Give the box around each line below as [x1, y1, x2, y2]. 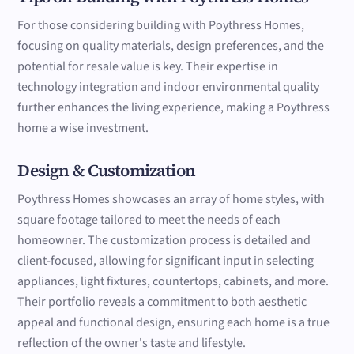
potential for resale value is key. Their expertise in [17, 58, 279, 76]
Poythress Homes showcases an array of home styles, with [17, 190, 326, 208]
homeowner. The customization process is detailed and [17, 231, 311, 249]
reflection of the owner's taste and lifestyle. [17, 333, 247, 352]
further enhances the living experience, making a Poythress [17, 99, 330, 117]
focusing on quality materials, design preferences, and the [17, 37, 325, 55]
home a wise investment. [17, 119, 149, 137]
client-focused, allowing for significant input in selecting [17, 251, 314, 269]
